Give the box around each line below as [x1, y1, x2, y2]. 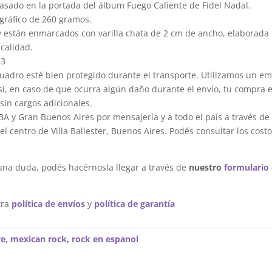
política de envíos [12, 197, 86, 209]
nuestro [189, 161, 225, 173]
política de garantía [94, 197, 175, 209]
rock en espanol [72, 233, 139, 245]
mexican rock [10, 233, 67, 245]
